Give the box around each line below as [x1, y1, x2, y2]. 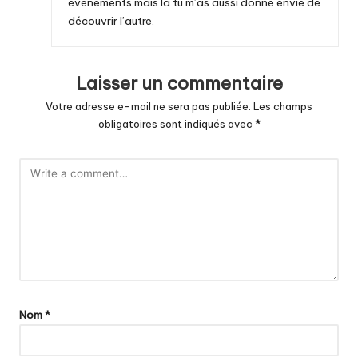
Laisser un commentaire [75, 72, 283, 95]
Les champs [253, 100, 312, 113]
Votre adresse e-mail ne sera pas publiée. [46, 100, 251, 113]
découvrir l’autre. [68, 14, 154, 29]
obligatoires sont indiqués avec [97, 117, 255, 131]
